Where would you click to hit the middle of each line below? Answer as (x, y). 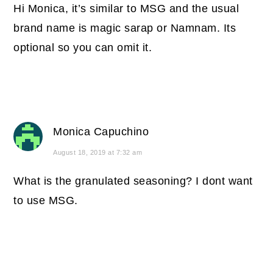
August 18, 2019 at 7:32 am (98, 152)
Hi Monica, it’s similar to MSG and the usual (126, 8)
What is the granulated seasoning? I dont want (133, 181)
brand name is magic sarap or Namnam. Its (125, 28)
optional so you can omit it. (83, 47)
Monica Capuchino (101, 131)
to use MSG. (46, 200)
